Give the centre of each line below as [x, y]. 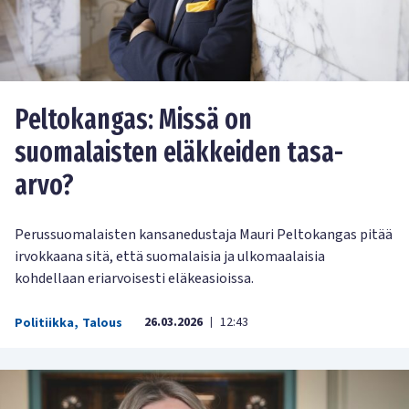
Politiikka [44, 323]
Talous [102, 323]
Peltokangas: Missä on [133, 119]
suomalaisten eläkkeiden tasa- [179, 152]
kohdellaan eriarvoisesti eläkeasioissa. [134, 278]
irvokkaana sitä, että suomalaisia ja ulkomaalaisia [170, 256]
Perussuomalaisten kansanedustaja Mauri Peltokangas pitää [204, 234]
